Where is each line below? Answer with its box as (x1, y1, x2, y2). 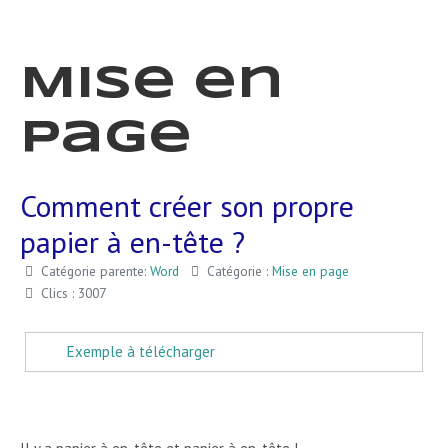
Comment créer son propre (20, 186, 354, 225)
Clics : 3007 (41, 284, 106, 302)
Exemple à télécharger (67, 342, 215, 361)
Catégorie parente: (37, 262, 150, 280)
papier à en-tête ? (20, 222, 245, 261)
